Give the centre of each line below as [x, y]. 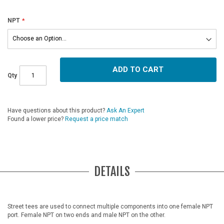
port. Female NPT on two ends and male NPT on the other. [86, 215]
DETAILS [112, 171]
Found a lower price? [36, 119]
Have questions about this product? [57, 110]
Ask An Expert [125, 110]
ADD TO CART [138, 69]
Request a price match [96, 119]
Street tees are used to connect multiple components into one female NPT [110, 206]
